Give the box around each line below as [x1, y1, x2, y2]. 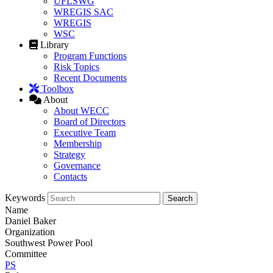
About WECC [54, 105, 109, 116]
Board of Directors [54, 116, 126, 127]
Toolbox [41, 83, 74, 94]
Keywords [5, 193, 45, 204]
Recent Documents [54, 73, 127, 83]
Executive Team [54, 127, 116, 138]
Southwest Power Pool [5, 238, 93, 249]
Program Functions [54, 51, 127, 62]
